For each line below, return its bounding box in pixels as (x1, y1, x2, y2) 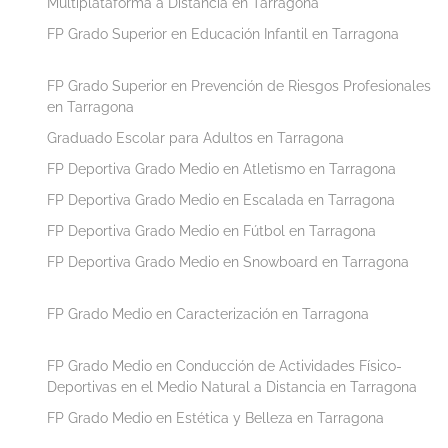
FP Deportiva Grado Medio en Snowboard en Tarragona (47, 253, 409, 270)
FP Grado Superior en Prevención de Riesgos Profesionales (47, 77, 431, 94)
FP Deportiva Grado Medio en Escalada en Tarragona (47, 191, 395, 208)
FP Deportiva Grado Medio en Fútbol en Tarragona (47, 222, 376, 239)
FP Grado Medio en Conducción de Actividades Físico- (47, 357, 402, 374)
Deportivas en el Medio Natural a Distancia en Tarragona (47, 378, 417, 395)
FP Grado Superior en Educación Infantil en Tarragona (47, 25, 399, 42)
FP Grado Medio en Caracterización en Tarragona (47, 305, 369, 322)
